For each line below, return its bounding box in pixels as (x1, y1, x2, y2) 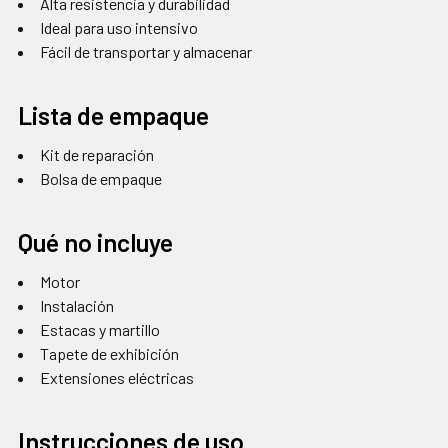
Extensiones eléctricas (40, 368, 194, 388)
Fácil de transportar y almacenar (40, 42, 252, 62)
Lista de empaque (18, 100, 209, 131)
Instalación (40, 296, 114, 316)
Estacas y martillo (40, 320, 160, 340)
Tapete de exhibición (40, 344, 179, 364)
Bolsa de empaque (40, 169, 162, 189)
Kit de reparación (40, 145, 154, 165)
